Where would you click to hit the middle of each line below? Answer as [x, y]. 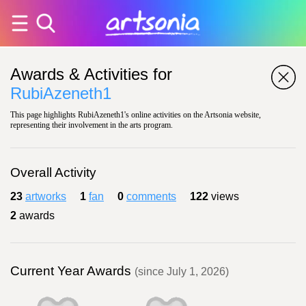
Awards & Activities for [91, 74]
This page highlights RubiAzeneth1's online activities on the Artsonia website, [136, 115]
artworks [46, 196]
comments [151, 196]
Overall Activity [53, 172]
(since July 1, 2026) [182, 272]
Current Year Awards [72, 271]
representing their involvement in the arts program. [92, 125]
